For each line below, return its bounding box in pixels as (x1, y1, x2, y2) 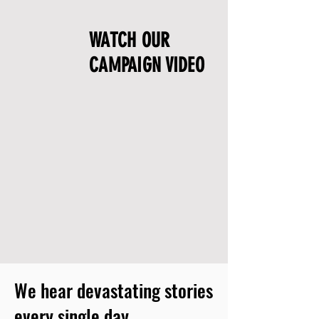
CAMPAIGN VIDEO (89, 53, 204, 77)
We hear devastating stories (14, 276, 213, 304)
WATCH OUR (89, 28, 170, 52)
